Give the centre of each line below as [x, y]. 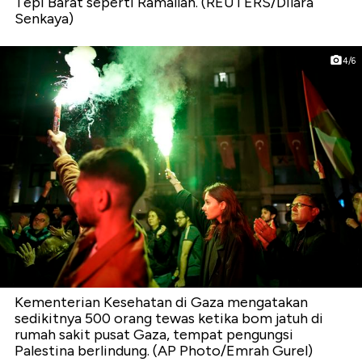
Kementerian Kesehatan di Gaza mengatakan [161, 302]
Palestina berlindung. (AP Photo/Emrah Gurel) [164, 350]
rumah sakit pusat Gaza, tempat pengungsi [154, 334]
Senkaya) [44, 19]
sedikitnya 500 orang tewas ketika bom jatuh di [169, 318]
